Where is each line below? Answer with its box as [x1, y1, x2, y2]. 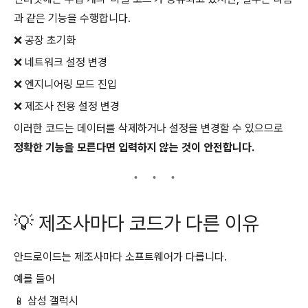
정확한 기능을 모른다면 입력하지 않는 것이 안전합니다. [14, 140, 254, 154]
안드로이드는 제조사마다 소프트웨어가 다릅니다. [14, 250, 227, 263]
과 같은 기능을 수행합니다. [14, 11, 131, 25]
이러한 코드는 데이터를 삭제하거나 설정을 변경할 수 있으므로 [14, 121, 283, 135]
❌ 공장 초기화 [14, 33, 76, 47]
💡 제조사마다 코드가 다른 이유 [14, 212, 259, 236]
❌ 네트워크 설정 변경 [14, 55, 107, 69]
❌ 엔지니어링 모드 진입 [14, 77, 117, 91]
